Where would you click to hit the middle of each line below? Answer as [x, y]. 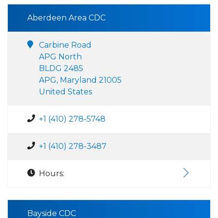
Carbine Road [65, 45]
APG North [60, 57]
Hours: [52, 173]
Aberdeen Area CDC [66, 18]
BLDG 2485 [61, 68]
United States [65, 92]
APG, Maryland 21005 [80, 80]
